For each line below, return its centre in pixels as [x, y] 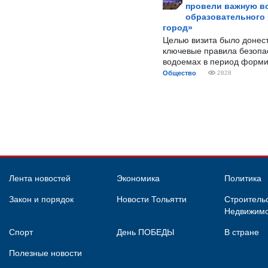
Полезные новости [45, 253]
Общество [179, 73]
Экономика [138, 178]
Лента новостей [40, 178]
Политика [243, 178]
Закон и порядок [41, 199]
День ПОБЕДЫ [145, 232]
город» [178, 28]
